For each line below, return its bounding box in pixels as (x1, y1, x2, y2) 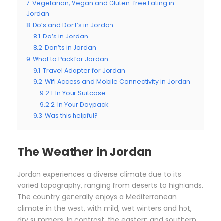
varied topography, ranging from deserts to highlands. (17, 180, 203, 190)
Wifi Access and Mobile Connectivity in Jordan (45, 77, 190, 86)
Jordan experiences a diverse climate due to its (17, 169, 181, 179)
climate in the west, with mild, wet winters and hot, (17, 203, 192, 213)
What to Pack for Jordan (33, 54, 108, 63)
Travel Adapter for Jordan (43, 66, 125, 74)
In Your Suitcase (55, 88, 106, 97)
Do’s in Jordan (43, 32, 88, 40)
